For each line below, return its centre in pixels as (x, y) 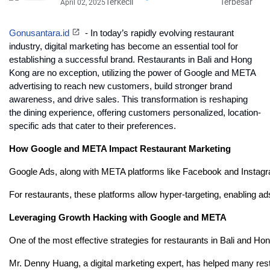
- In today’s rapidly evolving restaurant (158, 33)
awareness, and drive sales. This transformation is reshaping (128, 99)
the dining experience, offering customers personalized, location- (135, 113)
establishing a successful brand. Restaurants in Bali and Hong (130, 60)
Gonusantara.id (39, 33)
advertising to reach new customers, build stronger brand (121, 86)
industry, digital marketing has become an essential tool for (124, 46)
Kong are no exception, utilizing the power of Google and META (132, 73)
